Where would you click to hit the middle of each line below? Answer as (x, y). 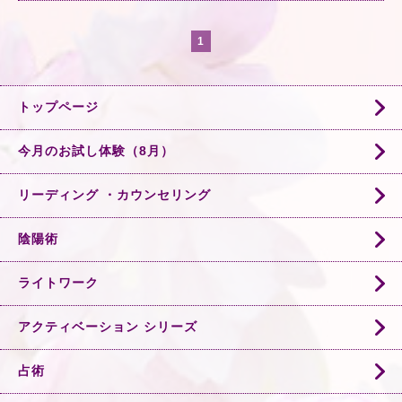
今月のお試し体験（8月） (96, 151)
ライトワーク (58, 283)
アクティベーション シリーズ (108, 327)
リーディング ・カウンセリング (114, 195)
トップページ (58, 107)
